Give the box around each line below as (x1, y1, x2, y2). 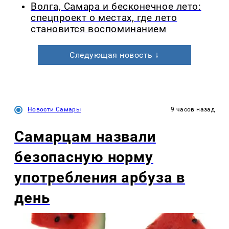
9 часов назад (171, 105, 215, 113)
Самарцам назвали (14, 127, 156, 145)
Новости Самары (28, 105, 81, 113)
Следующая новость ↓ (70, 50, 159, 60)
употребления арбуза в (14, 168, 186, 186)
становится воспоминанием (31, 23, 167, 35)
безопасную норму (14, 148, 153, 166)
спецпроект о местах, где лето (31, 12, 177, 24)
